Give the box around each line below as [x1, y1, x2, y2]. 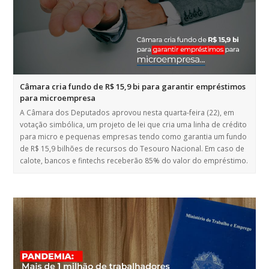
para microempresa [20, 92, 96, 104]
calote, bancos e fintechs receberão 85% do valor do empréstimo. [20, 156, 249, 166]
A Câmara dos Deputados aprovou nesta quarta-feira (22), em [20, 107, 235, 118]
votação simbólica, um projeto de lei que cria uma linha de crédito [20, 119, 247, 130]
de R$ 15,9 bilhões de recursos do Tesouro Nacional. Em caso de [20, 144, 245, 154]
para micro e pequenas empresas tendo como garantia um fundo [20, 131, 247, 142]
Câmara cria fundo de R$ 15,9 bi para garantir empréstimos [20, 81, 246, 92]
